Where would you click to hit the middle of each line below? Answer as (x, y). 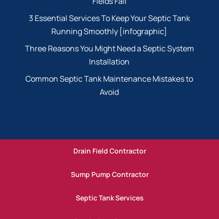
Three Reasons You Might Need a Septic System (109, 48)
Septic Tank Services (109, 197)
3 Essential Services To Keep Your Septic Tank (109, 18)
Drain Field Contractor (109, 151)
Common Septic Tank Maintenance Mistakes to (109, 78)
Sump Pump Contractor (109, 174)
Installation (109, 61)
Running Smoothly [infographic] (109, 31)
